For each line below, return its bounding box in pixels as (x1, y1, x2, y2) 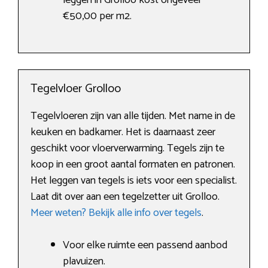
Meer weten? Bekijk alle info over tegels (31, 204, 202, 223)
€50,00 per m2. (63, 7, 132, 26)
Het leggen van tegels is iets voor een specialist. (31, 172, 237, 190)
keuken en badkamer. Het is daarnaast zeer (31, 123, 215, 142)
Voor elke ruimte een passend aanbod (63, 236, 227, 255)
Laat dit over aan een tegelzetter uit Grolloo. (31, 188, 220, 206)
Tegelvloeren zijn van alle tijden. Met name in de (31, 107, 235, 126)
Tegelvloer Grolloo (31, 79, 121, 99)
